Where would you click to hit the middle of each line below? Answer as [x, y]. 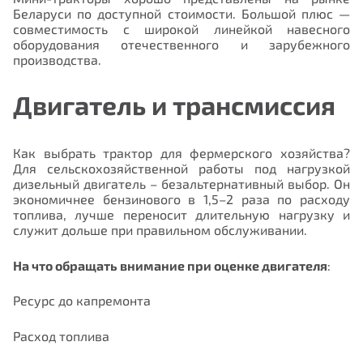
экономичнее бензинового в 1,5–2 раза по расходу [181, 199]
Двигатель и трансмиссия [174, 104]
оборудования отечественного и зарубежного [181, 45]
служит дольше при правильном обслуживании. [160, 229]
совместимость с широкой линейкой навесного [181, 29]
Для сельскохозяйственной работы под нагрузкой [181, 168]
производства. [57, 60]
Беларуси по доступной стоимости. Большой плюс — [181, 14]
